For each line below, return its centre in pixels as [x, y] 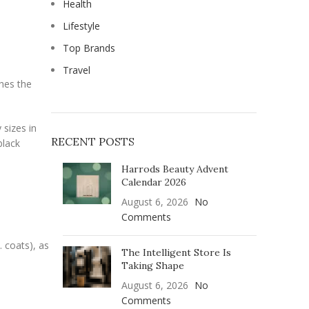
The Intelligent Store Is [176, 252]
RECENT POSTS [93, 141]
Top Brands [89, 48]
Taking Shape [153, 266]
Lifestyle [81, 26]
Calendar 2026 [154, 182]
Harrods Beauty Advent [175, 169]
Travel [77, 70]
